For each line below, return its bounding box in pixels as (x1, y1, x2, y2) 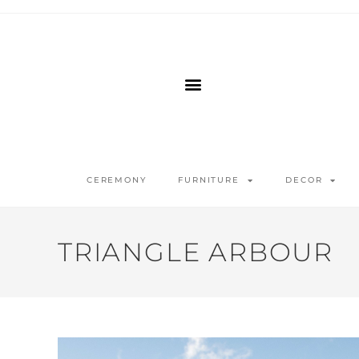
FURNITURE (178, 175, 240, 186)
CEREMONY (86, 175, 147, 186)
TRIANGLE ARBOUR (58, 236, 333, 268)
